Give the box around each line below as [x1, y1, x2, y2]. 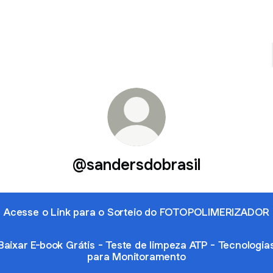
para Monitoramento [87, 250, 186, 263]
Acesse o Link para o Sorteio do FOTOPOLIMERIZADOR [3, 205, 270, 219]
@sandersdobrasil [73, 154, 200, 174]
